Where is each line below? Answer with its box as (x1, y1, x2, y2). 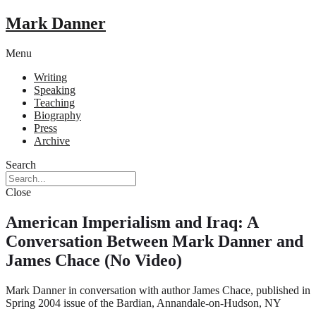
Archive (34, 134, 70, 147)
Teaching (34, 96, 75, 109)
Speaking (34, 83, 75, 96)
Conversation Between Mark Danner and (6, 231, 303, 250)
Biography (34, 109, 81, 121)
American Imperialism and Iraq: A (6, 212, 258, 231)
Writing (34, 71, 67, 83)
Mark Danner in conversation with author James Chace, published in (6, 284, 310, 296)
